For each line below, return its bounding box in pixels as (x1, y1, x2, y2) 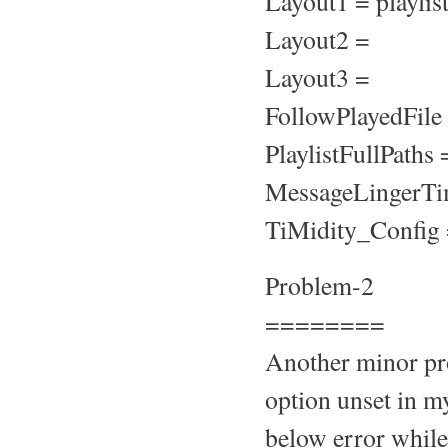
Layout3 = (265, 59, 370, 94)
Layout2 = (265, 21, 370, 56)
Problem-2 (265, 267, 374, 302)
